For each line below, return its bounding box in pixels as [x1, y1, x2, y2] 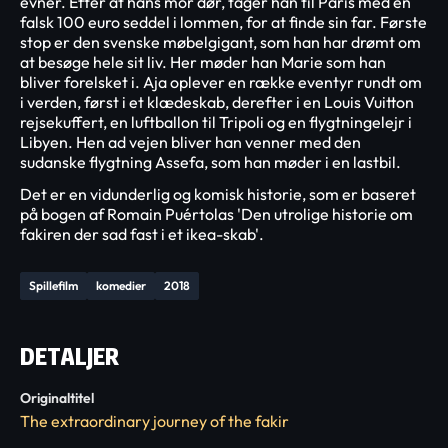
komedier [96, 278, 146, 293]
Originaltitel [20, 389, 94, 407]
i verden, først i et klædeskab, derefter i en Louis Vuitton [20, 92, 414, 112]
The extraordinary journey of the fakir [20, 411, 289, 431]
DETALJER [20, 341, 119, 372]
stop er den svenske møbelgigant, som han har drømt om [20, 32, 421, 52]
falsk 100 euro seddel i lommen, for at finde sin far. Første [20, 12, 427, 32]
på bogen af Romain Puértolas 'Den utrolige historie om [20, 204, 413, 224]
